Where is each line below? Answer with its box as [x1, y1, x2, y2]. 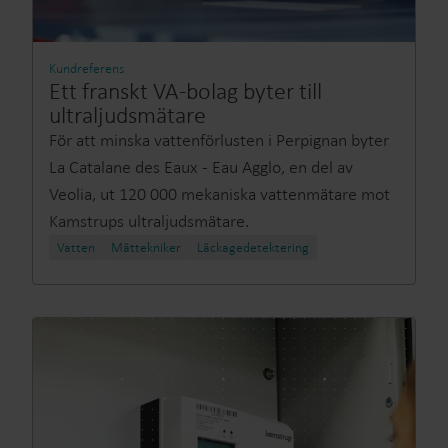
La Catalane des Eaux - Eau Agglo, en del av [49, 156, 353, 178]
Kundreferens [49, 60, 124, 77]
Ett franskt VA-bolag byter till [49, 76, 322, 105]
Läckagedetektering [197, 239, 309, 256]
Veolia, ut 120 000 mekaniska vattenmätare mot [49, 183, 390, 205]
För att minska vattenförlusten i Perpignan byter [49, 129, 389, 151]
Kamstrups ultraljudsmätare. [49, 210, 249, 232]
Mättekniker [111, 239, 181, 256]
